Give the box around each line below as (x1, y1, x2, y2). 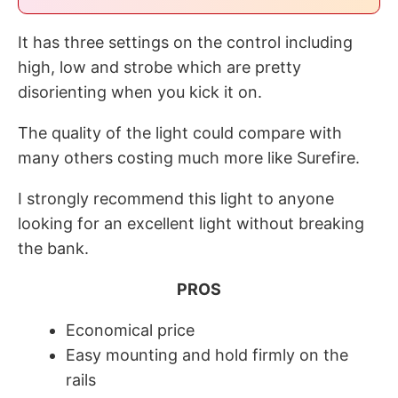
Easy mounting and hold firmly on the (66, 346, 348, 364)
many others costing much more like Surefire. (18, 148, 360, 167)
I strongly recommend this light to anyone (18, 189, 334, 208)
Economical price (66, 321, 195, 339)
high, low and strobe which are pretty (18, 58, 301, 76)
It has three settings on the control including (18, 33, 353, 52)
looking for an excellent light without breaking (18, 214, 364, 233)
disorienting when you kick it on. (18, 83, 262, 101)
